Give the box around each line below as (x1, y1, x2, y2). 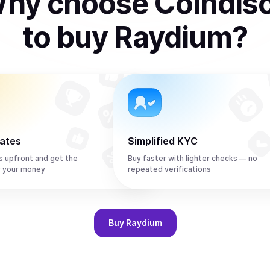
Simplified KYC (128, 135, 198, 147)
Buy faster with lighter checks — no (128, 154, 257, 163)
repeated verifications (128, 165, 211, 174)
